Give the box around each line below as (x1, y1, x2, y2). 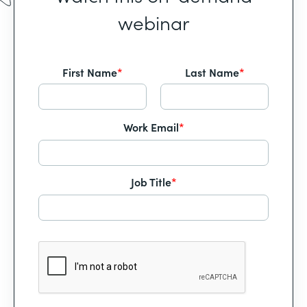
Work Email (123, 119, 179, 134)
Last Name (184, 64, 239, 79)
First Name (62, 64, 117, 79)
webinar (118, 8, 189, 36)
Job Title (130, 174, 171, 189)
